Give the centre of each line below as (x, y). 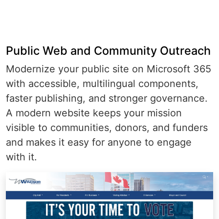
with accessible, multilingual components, (102, 84)
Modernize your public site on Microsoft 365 (109, 69)
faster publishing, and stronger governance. (107, 99)
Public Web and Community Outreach (108, 51)
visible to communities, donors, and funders (107, 128)
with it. (22, 157)
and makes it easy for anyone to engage (99, 142)
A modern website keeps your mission (94, 113)
